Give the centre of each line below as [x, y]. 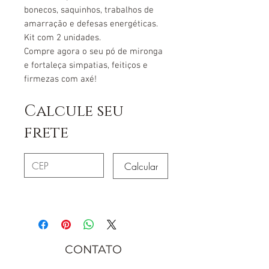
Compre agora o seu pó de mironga [93, 51]
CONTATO [93, 249]
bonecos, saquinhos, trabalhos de [89, 10]
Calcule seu [74, 111]
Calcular [141, 166]
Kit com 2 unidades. [62, 38]
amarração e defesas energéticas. [91, 24]
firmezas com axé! [60, 79]
